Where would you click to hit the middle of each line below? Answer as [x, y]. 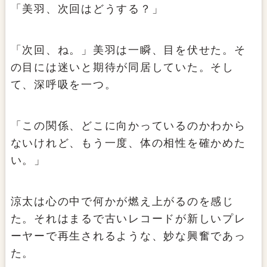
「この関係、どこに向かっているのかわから [128, 126]
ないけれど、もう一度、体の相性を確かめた [128, 143]
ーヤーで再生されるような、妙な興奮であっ [128, 236]
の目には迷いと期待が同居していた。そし [122, 68]
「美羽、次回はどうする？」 [87, 9]
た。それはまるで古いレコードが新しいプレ [128, 219]
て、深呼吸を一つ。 [63, 85]
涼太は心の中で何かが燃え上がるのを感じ [122, 202]
